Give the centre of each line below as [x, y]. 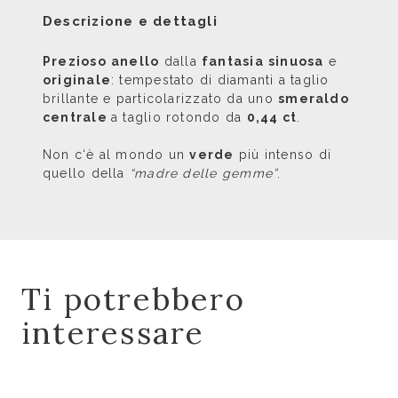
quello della [86, 173]
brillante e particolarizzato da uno [161, 99]
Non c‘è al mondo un [116, 155]
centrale [77, 117]
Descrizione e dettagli [130, 21]
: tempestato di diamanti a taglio [220, 80]
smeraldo [314, 99]
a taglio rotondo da [179, 117]
